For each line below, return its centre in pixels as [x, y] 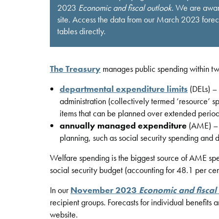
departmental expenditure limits [124, 88]
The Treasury [75, 68]
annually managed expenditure [123, 125]
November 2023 [104, 190]
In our [60, 190]
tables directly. [81, 31]
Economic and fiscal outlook [125, 7]
